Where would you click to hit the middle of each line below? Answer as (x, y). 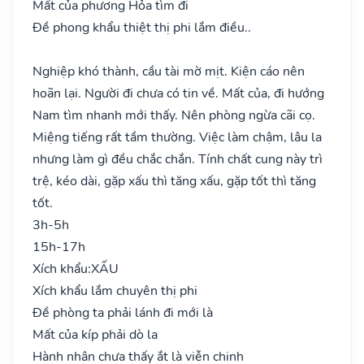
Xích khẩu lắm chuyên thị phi (115, 290)
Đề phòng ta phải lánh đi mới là (123, 312)
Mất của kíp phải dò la (95, 334)
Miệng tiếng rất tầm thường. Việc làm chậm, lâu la (177, 137)
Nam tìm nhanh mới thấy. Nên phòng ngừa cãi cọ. (174, 115)
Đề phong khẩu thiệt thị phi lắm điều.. (142, 27)
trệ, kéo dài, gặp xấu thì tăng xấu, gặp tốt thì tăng (174, 181)
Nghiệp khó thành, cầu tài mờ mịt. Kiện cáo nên (169, 71)
